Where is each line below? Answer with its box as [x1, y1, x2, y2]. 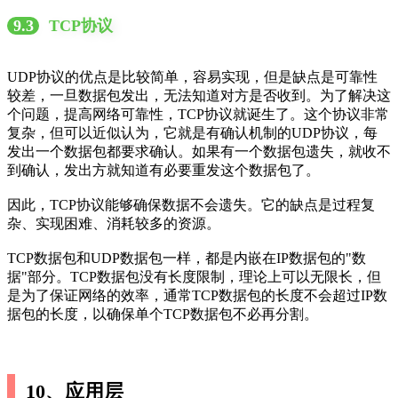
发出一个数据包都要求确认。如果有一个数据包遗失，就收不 [7, 144, 391, 160]
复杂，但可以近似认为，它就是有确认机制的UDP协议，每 [7, 125, 378, 141]
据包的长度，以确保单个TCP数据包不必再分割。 [7, 306, 318, 322]
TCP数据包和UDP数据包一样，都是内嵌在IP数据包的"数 [7, 251, 366, 267]
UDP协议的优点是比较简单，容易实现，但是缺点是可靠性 [7, 69, 378, 85]
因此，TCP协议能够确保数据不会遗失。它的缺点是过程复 [7, 197, 375, 213]
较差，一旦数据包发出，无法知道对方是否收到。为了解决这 [7, 88, 391, 104]
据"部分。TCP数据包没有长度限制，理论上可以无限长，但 [7, 269, 381, 285]
